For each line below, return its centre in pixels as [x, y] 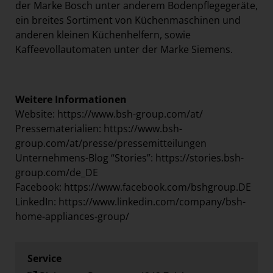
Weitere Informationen [71, 99]
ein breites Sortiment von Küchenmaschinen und [128, 20]
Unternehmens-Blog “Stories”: [85, 158]
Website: [36, 114]
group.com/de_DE [57, 172]
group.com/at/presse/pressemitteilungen [111, 143]
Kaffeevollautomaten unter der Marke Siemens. [124, 49]
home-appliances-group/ [72, 216]
